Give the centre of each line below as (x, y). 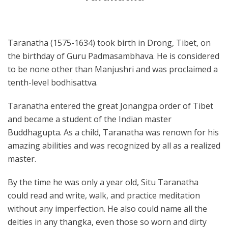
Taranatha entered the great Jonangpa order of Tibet (110, 106)
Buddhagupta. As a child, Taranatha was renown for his (113, 132)
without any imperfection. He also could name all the (107, 209)
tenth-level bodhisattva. (53, 82)
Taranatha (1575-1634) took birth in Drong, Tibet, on (109, 43)
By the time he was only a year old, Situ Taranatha (103, 182)
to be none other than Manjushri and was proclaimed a (113, 69)
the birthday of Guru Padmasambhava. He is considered (113, 56)
